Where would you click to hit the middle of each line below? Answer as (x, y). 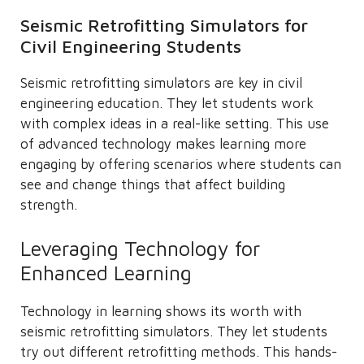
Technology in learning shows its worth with (161, 311)
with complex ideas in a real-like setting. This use (175, 123)
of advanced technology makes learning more (163, 144)
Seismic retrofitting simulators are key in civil (161, 83)
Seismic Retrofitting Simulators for (164, 25)
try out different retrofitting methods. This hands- (179, 351)
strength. (49, 205)
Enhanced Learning (106, 272)
